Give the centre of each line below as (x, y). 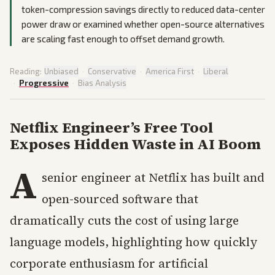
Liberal (216, 71)
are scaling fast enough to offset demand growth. (123, 38)
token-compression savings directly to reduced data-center (143, 9)
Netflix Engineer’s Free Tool (111, 127)
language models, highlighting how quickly (134, 242)
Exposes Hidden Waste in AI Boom (135, 144)
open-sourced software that (120, 199)
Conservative (112, 71)
